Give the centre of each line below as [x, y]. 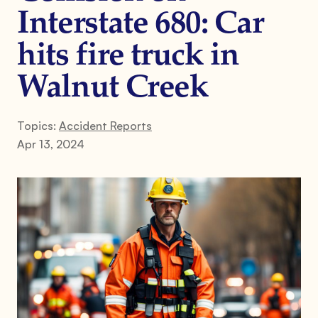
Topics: [38, 125]
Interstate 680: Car [141, 24]
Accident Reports [105, 125]
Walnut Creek [113, 88]
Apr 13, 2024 [51, 144]
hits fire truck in [128, 56]
